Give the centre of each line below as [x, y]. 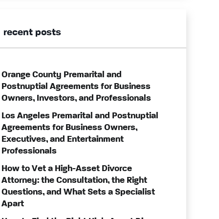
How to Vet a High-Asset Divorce [66, 169]
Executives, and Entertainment [62, 139]
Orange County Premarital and [61, 75]
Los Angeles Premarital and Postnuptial [80, 116]
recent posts [32, 33]
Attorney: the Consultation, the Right [74, 180]
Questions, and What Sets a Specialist [78, 192]
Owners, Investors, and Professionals [76, 98]
